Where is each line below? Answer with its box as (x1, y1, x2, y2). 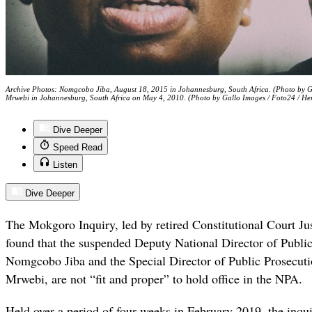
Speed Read (53, 142, 102, 153)
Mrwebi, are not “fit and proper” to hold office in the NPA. (6, 270, 302, 287)
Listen (53, 159, 77, 171)
